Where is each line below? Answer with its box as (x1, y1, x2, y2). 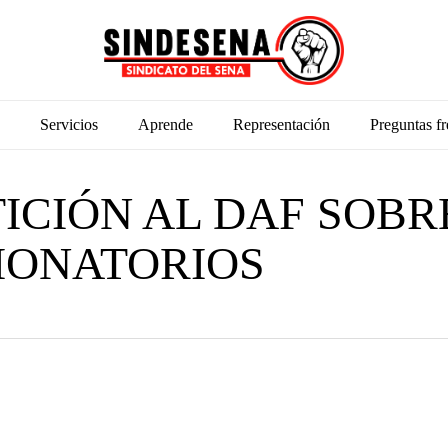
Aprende (137, 116, 193, 133)
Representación (232, 116, 330, 133)
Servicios (39, 116, 98, 133)
